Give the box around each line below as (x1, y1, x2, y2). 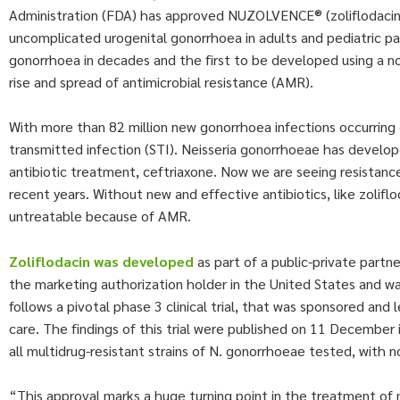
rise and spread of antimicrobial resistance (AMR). (9, 71, 313, 91)
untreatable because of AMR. (9, 206, 191, 226)
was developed (94, 251, 194, 271)
